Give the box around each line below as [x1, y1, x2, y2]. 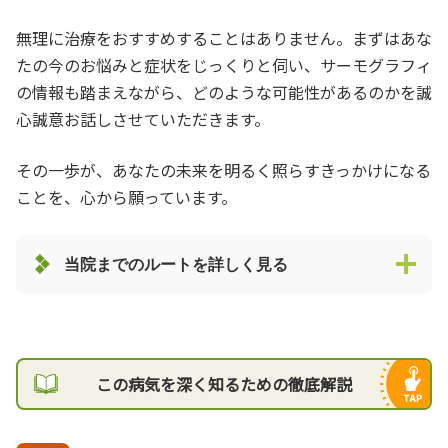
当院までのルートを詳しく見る [64, 255, 288, 273]
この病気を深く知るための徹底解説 [96, 371, 352, 396]
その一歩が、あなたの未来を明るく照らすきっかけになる [16, 157, 431, 182]
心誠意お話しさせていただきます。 [16, 106, 270, 131]
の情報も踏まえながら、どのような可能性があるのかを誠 [16, 79, 432, 104]
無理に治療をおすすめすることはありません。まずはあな [16, 25, 432, 50]
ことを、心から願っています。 [16, 184, 237, 209]
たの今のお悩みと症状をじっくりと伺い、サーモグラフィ [16, 52, 432, 77]
